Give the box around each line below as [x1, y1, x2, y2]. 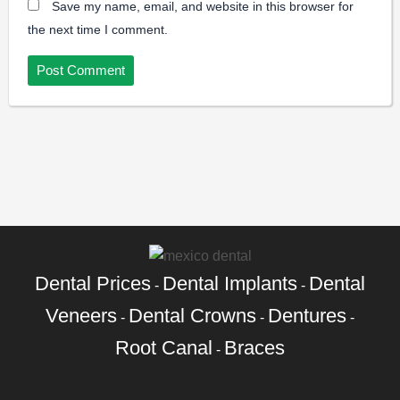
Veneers [46, 304, 117, 327]
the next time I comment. [28, 22, 169, 37]
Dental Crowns [129, 304, 256, 327]
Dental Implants [162, 271, 297, 295]
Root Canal [115, 336, 212, 359]
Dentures [268, 304, 346, 327]
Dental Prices [35, 271, 151, 295]
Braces [224, 336, 285, 359]
